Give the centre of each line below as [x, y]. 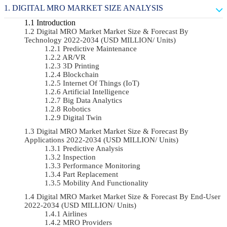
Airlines [75, 214]
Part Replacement [90, 174]
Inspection [79, 157]
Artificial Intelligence [96, 91]
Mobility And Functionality [106, 183]
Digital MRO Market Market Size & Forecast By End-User [128, 196]
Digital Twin [82, 117]
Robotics [77, 109]
